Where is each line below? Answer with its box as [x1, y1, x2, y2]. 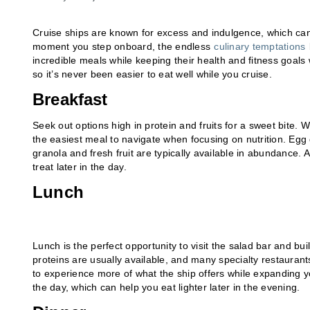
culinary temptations [214, 40, 306, 52]
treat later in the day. [33, 161, 127, 172]
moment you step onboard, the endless [33, 40, 214, 52]
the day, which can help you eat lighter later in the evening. [33, 281, 300, 293]
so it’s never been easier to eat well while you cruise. [33, 68, 272, 80]
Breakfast [33, 89, 108, 109]
